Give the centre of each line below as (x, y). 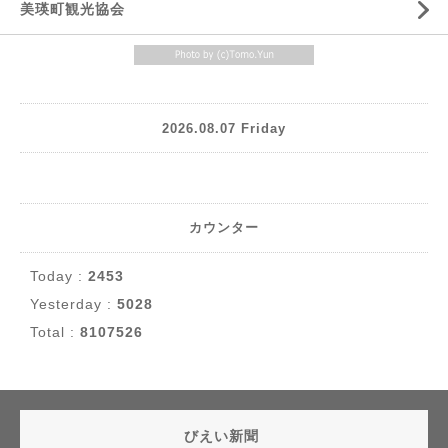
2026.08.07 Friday (224, 128)
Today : (59, 276)
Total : (55, 332)
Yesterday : (73, 304)
